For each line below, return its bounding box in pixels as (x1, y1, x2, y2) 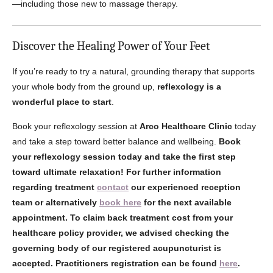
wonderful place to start (12, 97, 112, 107)
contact (97, 182, 129, 192)
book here (99, 197, 141, 207)
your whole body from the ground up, (12, 82, 157, 91)
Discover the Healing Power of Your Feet (12, 39, 210, 53)
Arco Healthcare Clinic (140, 121, 232, 131)
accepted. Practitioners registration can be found (12, 258, 219, 268)
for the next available (141, 197, 232, 207)
